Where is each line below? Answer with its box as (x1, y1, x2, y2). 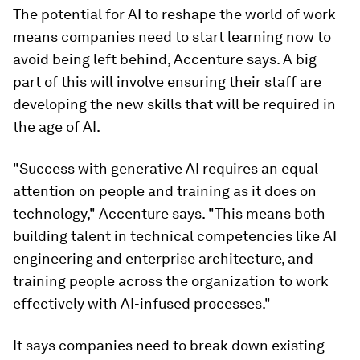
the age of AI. (13, 117, 100, 135)
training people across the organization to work (13, 272, 329, 289)
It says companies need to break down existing (13, 336, 325, 354)
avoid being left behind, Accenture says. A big (13, 50, 317, 67)
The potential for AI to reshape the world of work (13, 5, 336, 22)
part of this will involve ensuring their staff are (13, 72, 321, 90)
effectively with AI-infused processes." (13, 294, 271, 312)
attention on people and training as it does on (13, 182, 317, 199)
